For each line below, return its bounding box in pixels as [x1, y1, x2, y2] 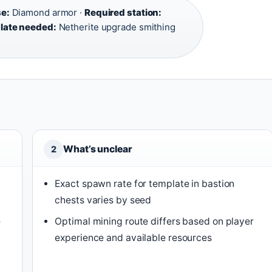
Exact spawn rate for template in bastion [55, 178, 235, 189]
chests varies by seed [55, 194, 152, 206]
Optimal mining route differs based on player [55, 216, 254, 227]
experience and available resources [55, 232, 212, 243]
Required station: [84, 7, 162, 18]
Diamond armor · [9, 7, 84, 18]
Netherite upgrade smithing [56, 21, 175, 33]
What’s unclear [63, 143, 132, 155]
